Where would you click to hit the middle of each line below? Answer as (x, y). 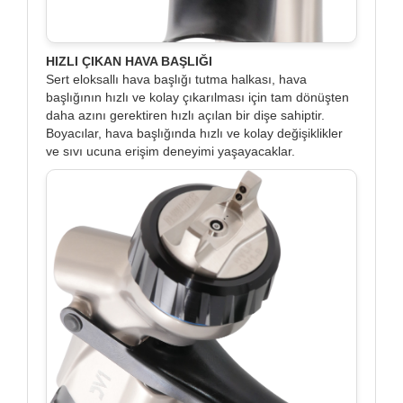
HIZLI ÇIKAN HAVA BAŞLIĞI (129, 62)
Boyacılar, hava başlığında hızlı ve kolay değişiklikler (194, 134)
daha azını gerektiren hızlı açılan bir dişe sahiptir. (185, 116)
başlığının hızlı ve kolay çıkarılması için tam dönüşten (197, 98)
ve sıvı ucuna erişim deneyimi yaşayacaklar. (170, 152)
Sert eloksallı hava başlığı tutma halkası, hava (176, 80)
